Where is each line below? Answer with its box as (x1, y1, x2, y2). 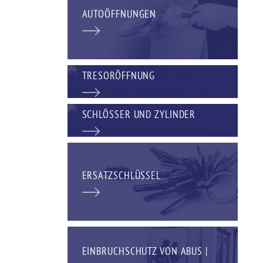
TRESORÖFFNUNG (82, 68, 156, 82)
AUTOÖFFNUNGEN (82, 7, 157, 21)
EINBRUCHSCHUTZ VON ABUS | (82, 244, 208, 258)
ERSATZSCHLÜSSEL (82, 168, 161, 183)
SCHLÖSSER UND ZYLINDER (82, 107, 196, 121)
